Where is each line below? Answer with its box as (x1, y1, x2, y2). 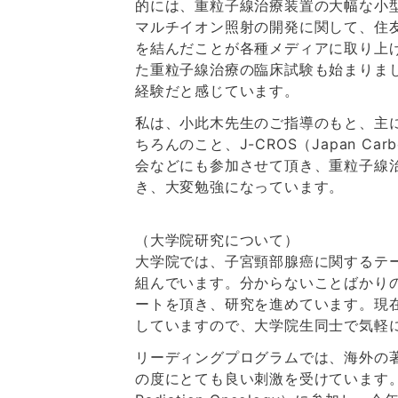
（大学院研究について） (135, 231, 299, 249)
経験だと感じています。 (135, 82, 299, 99)
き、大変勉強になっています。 (135, 178, 345, 195)
